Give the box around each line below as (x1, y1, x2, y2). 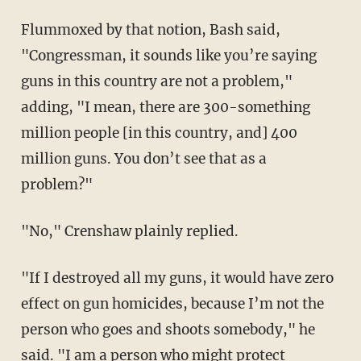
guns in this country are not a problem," (20, 73, 293, 91)
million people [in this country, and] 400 (20, 124, 297, 143)
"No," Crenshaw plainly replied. (39, 222, 239, 241)
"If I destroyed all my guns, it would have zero (20, 269, 35, 288)
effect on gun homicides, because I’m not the (20, 295, 324, 313)
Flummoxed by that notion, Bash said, (20, 21, 30, 39)
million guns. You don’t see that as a (20, 150, 267, 168)
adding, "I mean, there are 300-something (20, 98, 310, 117)
